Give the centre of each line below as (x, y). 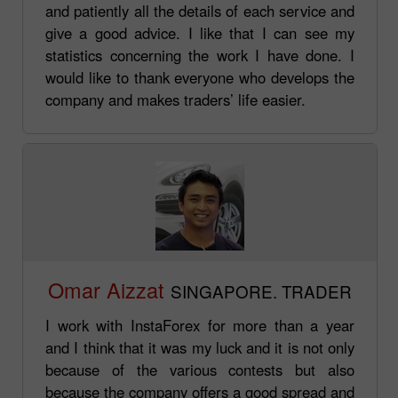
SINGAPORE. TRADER (261, 291)
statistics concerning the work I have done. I (200, 55)
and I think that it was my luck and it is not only (200, 347)
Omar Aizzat (106, 289)
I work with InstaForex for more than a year (200, 325)
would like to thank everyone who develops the (200, 77)
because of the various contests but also (200, 369)
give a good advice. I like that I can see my (200, 32)
